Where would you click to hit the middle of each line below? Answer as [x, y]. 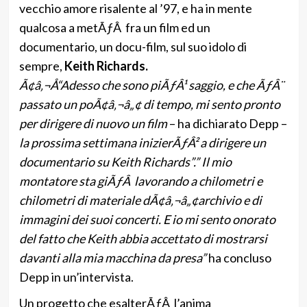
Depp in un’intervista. [76, 277]
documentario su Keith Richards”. [107, 161]
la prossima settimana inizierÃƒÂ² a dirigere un [142, 142]
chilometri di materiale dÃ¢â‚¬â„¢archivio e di [140, 200]
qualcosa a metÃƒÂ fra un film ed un [114, 27]
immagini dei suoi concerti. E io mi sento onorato [147, 219]
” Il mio [213, 161]
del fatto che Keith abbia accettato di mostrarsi [143, 238]
